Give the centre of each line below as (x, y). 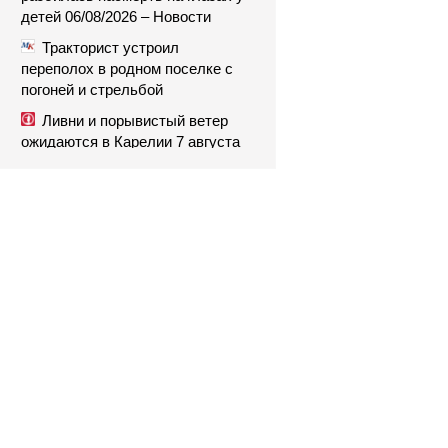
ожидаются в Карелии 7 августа (130, 141)
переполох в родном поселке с (127, 68)
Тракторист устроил (110, 47)
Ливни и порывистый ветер (135, 120)
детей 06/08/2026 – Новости (116, 16)
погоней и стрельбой (92, 89)
